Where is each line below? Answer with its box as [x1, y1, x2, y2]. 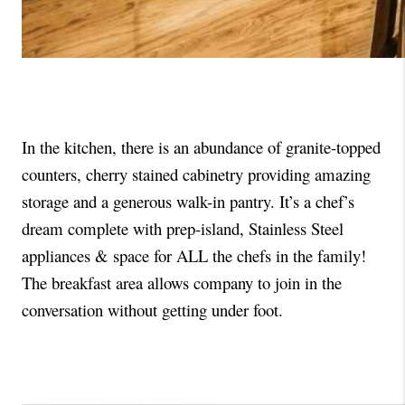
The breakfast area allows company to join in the [22, 270, 342, 294]
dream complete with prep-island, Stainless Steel [22, 216, 344, 240]
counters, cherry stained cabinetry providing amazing [22, 162, 371, 185]
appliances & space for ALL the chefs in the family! [22, 243, 372, 267]
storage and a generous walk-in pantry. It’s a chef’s [22, 189, 354, 212]
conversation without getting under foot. [22, 297, 288, 321]
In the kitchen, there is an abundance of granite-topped [22, 135, 381, 158]
